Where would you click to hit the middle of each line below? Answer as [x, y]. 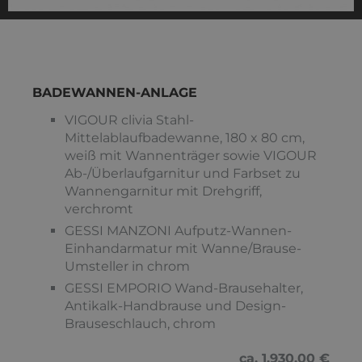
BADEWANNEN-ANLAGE [115, 93]
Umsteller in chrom [127, 267]
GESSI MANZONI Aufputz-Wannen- [178, 231]
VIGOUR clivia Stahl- [129, 120]
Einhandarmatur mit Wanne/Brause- [183, 249]
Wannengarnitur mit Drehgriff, [163, 192]
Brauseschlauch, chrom [140, 324]
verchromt [99, 209]
